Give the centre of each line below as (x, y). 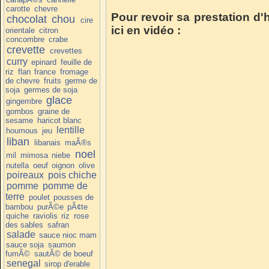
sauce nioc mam (68, 235)
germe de (81, 80)
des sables (24, 225)
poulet (39, 197)
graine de (53, 111)
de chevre (23, 80)
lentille (70, 130)
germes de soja (50, 89)
